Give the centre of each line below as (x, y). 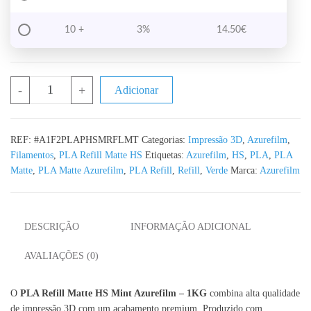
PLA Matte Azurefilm (81, 170)
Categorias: (165, 140)
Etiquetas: (166, 155)
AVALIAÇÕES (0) (61, 255)
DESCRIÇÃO (52, 226)
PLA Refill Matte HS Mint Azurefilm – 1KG (114, 294)
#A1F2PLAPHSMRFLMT (86, 140)
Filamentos (32, 155)
